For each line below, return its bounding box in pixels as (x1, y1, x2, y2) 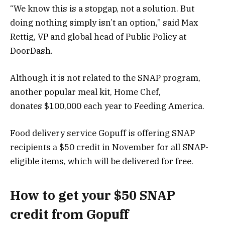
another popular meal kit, (10, 86, 114, 98)
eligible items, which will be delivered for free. (10, 156, 195, 167)
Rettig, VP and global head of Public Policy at (10, 31, 186, 42)
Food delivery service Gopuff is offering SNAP (10, 128, 195, 139)
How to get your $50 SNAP (10, 186, 175, 203)
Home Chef (114, 86, 159, 98)
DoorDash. (10, 45, 53, 56)
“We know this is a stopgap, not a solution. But (10, 3, 194, 14)
